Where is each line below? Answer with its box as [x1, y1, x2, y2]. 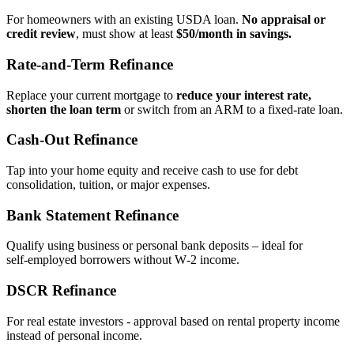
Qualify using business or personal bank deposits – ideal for [6, 239, 303, 253]
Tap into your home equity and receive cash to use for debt [6, 164, 298, 178]
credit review [6, 27, 76, 41]
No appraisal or [242, 13, 326, 27]
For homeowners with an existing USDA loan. [6, 13, 242, 27]
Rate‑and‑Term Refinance [6, 55, 173, 73]
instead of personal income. [6, 328, 142, 342]
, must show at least [76, 27, 176, 41]
